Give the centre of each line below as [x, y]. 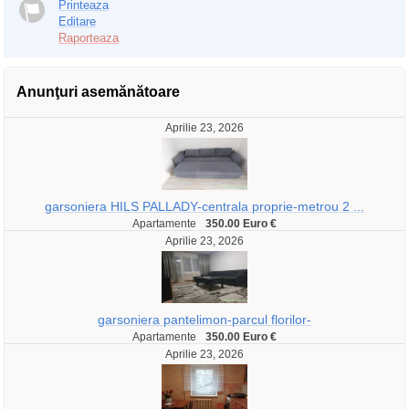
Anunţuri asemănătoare [98, 92]
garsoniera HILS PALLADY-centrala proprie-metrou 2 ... [204, 206]
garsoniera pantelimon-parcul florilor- [204, 320]
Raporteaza [89, 38]
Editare [77, 21]
